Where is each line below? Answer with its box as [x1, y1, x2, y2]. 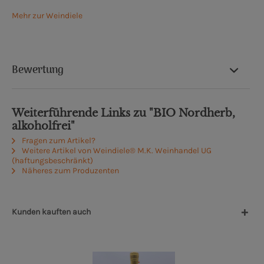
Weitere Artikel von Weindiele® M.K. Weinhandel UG [20, 146, 212, 156]
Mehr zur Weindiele [12, 11, 82, 21]
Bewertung [12, 62, 64, 80]
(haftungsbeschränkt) [12, 156, 93, 166]
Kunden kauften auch [12, 207, 91, 217]
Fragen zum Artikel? [20, 136, 95, 146]
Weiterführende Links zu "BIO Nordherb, [12, 107, 235, 120]
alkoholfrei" [12, 120, 75, 133]
